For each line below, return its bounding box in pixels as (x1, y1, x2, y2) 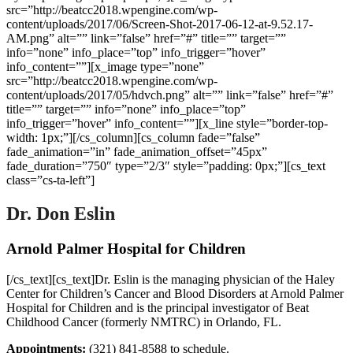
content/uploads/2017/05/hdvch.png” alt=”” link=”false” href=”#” (6, 88, 333, 102)
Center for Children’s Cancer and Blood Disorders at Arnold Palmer (6, 286, 344, 300)
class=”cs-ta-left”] (6, 173, 95, 187)
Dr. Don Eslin (6, 203, 115, 224)
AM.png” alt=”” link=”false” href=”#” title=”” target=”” (6, 32, 286, 45)
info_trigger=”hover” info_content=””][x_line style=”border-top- (6, 117, 328, 130)
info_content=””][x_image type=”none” (6, 60, 204, 73)
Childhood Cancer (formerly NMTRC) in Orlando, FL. (6, 314, 281, 329)
